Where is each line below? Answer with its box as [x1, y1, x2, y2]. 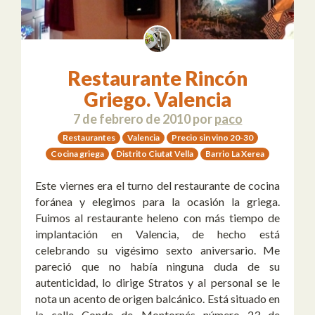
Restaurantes [62, 131, 115, 143]
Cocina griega [51, 148, 104, 159]
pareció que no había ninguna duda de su [35, 259, 280, 273]
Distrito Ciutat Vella [116, 148, 193, 159]
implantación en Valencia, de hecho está [35, 226, 280, 240]
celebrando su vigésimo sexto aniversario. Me [35, 243, 280, 257]
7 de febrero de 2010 [72, 110, 191, 127]
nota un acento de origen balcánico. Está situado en [35, 291, 280, 305]
